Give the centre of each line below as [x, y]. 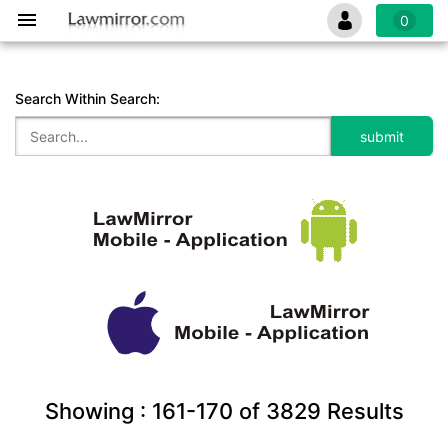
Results [362, 411]
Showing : [98, 411]
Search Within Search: [87, 98]
